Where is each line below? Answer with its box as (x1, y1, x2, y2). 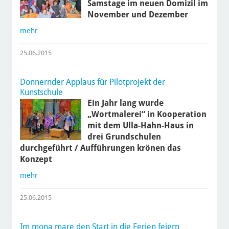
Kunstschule (19, 87, 63, 98)
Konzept (19, 154, 52, 165)
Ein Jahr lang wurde (87, 98, 164, 108)
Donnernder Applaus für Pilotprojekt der (19, 77, 165, 87)
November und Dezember (87, 10, 188, 20)
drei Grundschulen (87, 132, 161, 142)
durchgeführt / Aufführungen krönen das (19, 143, 181, 153)
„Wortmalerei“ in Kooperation (87, 109, 207, 120)
